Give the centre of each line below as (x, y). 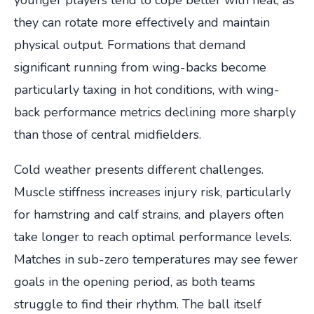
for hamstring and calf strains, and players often (149, 214)
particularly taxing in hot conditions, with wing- (147, 89)
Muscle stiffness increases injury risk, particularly (152, 192)
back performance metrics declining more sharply (155, 112)
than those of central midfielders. (108, 134)
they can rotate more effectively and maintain (142, 22)
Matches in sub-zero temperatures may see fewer (156, 259)
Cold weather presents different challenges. (139, 169)
